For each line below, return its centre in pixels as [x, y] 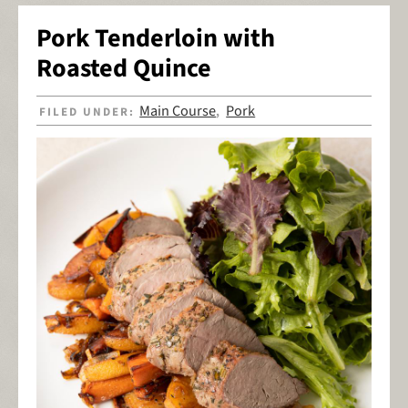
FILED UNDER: [90, 112]
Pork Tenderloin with [156, 39]
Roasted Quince [124, 69]
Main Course [178, 111]
